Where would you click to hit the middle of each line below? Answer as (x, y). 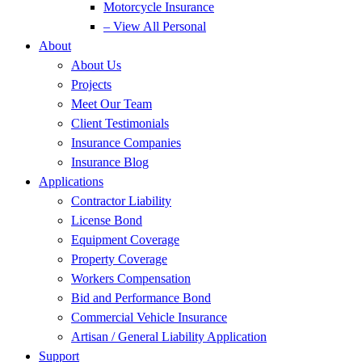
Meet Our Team (112, 104)
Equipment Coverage (125, 240)
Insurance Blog (110, 162)
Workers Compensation (131, 278)
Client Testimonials (120, 123)
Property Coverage (119, 259)
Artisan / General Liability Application (169, 337)
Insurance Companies (126, 143)
